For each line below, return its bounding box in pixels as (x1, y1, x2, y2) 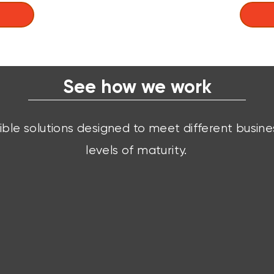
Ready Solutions (83, 225, 187, 240)
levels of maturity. (86, 143, 187, 157)
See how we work (62, 76, 212, 98)
